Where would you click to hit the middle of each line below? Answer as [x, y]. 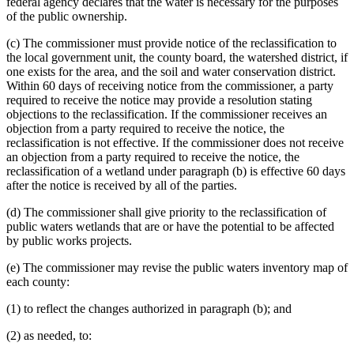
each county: [38, 281]
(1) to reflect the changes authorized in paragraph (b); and [149, 308]
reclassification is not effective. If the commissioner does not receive [175, 142]
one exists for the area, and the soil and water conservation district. [171, 71]
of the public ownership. [67, 16]
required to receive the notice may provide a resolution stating [159, 100]
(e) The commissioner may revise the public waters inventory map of [177, 267]
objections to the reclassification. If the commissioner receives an [167, 114]
